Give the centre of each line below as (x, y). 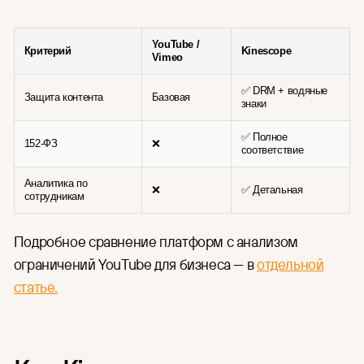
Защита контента (63, 97)
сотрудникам (54, 197)
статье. (36, 287)
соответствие (272, 150)
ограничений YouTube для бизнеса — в (135, 264)
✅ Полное (264, 137)
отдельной (290, 264)
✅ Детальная (272, 190)
